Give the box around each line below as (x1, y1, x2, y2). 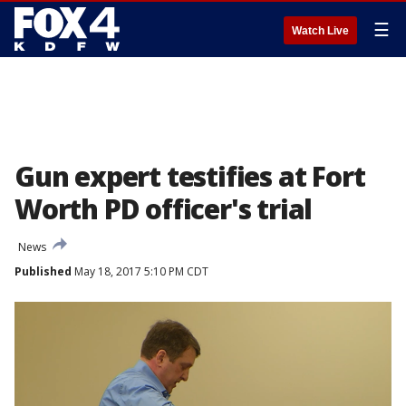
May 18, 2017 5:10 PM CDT (72, 264, 208, 279)
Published (14, 264, 72, 279)
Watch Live (292, 24, 349, 37)
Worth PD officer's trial (14, 190, 313, 227)
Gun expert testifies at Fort (14, 158, 365, 195)
